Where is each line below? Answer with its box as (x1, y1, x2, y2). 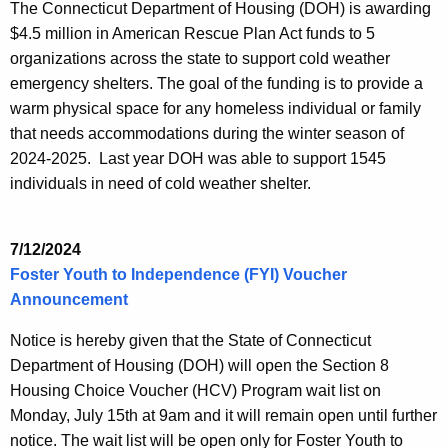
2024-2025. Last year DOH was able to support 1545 (10, 150, 386, 168)
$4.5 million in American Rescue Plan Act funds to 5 (10, 25, 375, 43)
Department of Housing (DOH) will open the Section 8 (10, 357, 389, 375)
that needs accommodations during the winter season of (10, 125, 404, 143)
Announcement (10, 291, 128, 309)
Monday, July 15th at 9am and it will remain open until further (10, 407, 437, 425)
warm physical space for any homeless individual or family (10, 100, 421, 118)
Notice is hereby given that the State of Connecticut (10, 332, 371, 350)
